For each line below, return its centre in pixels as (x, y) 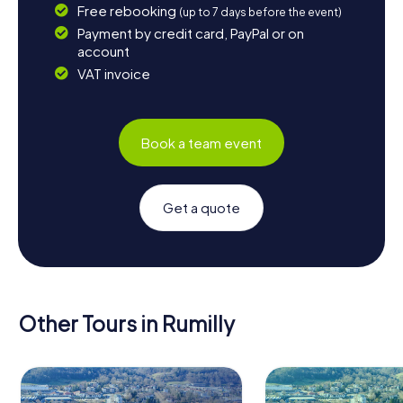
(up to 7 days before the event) (260, 13)
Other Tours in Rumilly (126, 324)
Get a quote (201, 208)
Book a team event (201, 142)
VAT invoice (113, 74)
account (103, 51)
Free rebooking (128, 11)
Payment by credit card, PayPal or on (190, 33)
